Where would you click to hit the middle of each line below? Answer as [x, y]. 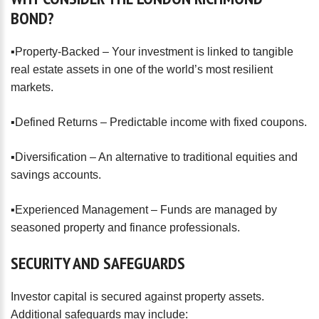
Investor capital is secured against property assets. [137, 297]
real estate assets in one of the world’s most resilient [142, 69]
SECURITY [40, 263]
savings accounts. [56, 175]
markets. [32, 87]
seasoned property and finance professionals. [125, 228]
